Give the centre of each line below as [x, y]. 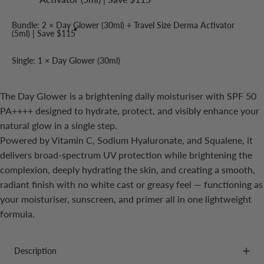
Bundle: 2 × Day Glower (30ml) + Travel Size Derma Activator [123, 25]
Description [35, 250]
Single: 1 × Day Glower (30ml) [66, 60]
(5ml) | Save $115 [44, 33]
